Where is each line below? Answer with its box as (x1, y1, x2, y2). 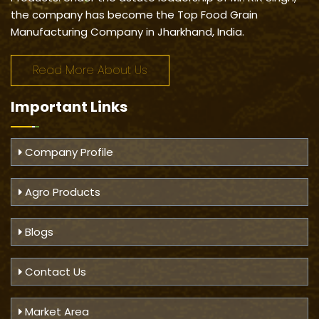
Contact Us (22, 264, 86, 280)
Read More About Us (33, 62, 147, 79)
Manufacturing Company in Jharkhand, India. (11, 24, 247, 40)
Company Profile (22, 145, 113, 160)
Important (11, 97, 90, 117)
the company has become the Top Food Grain (11, 7, 258, 23)
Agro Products (22, 184, 100, 200)
